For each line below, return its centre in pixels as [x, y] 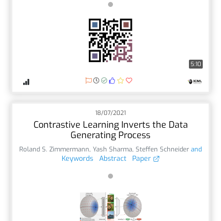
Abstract [112, 158]
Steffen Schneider [162, 149]
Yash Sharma [112, 149]
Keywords [77, 158]
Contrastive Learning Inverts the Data [110, 125]
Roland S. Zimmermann [54, 149]
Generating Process [110, 135]
